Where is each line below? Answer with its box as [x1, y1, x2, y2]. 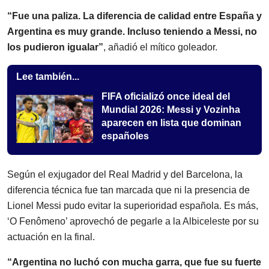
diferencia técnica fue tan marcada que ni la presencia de [7, 185, 250, 196]
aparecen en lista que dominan [101, 118, 241, 128]
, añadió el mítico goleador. [103, 42, 217, 53]
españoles [101, 131, 149, 142]
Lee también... [16, 71, 79, 82]
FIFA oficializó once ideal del [101, 91, 230, 102]
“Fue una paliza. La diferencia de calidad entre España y [7, 11, 262, 22]
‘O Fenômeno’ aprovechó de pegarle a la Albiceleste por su [7, 216, 259, 227]
